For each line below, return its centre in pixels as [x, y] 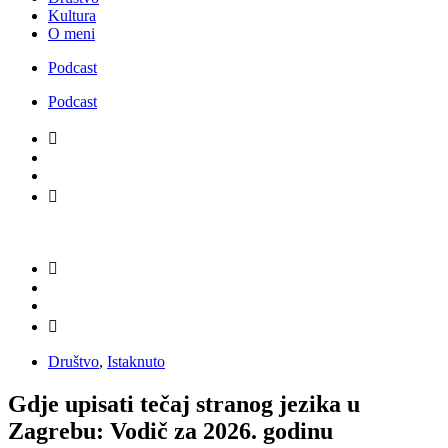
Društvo [73, 361]
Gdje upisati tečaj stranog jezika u [184, 403]
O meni [71, 33]
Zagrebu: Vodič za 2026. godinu [170, 430]
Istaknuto [136, 361]
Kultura [72, 15]
